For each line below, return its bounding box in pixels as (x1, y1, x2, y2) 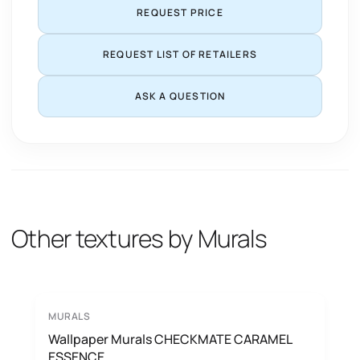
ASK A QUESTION (134, 89, 226, 103)
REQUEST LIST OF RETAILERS (103, 47, 257, 61)
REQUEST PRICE (137, 6, 223, 19)
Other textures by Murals (11, 222, 267, 255)
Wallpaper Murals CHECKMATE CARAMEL (48, 330, 292, 348)
